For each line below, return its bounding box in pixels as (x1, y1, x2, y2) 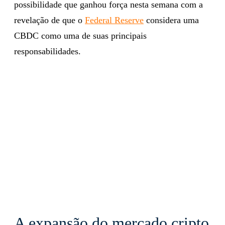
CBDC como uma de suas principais (14, 30, 147, 41)
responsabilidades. (14, 46, 81, 56)
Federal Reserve (85, 15, 144, 25)
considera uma (144, 15, 199, 25)
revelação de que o (14, 15, 85, 25)
